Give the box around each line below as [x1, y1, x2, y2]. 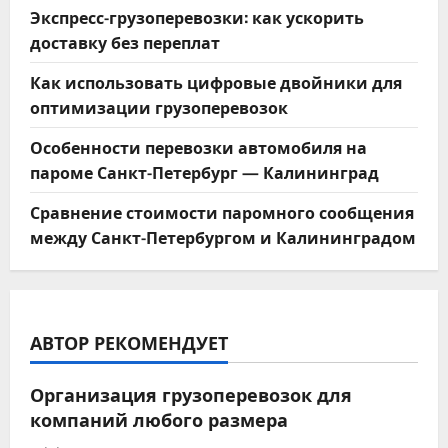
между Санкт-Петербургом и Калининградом [30, 225, 416, 250]
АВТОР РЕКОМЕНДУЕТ [30, 329, 228, 356]
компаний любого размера [30, 406, 288, 433]
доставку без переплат [30, 30, 220, 55]
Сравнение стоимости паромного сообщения [30, 200, 414, 225]
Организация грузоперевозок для [30, 381, 352, 408]
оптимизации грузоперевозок [30, 95, 288, 120]
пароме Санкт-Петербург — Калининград [30, 160, 379, 185]
